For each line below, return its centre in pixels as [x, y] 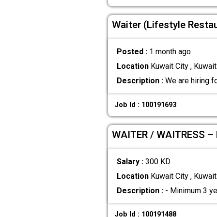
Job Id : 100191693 [146, 105]
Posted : [133, 51]
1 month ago [170, 51]
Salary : [131, 161]
